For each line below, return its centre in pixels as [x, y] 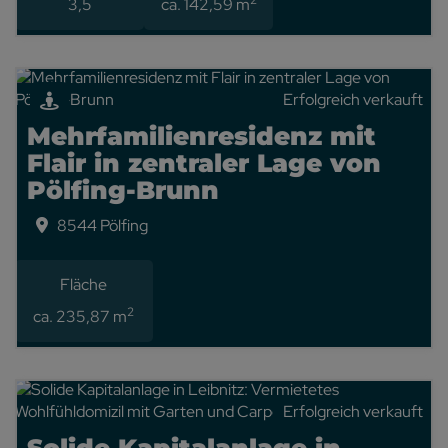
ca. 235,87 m [80, 316]
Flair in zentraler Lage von [204, 163]
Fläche [84, 284]
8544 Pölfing [102, 225]
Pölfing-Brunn [123, 190]
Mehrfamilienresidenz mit [201, 136]
